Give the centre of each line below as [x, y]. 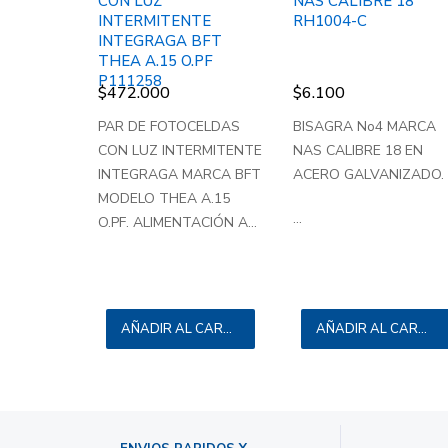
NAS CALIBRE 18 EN [357, 151]
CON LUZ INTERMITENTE [179, 151]
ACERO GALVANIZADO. [368, 175]
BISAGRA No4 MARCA [364, 127]
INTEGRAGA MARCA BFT [179, 175]
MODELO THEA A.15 [163, 199]
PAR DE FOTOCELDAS [168, 127]
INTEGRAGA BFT [159, 41]
